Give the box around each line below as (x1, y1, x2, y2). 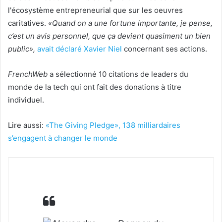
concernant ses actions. (122, 44, 207, 54)
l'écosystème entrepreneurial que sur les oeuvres (8, 5, 183, 15)
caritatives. (8, 18, 48, 28)
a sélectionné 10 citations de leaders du (48, 69, 188, 79)
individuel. (8, 95, 46, 105)
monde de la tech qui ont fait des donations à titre (8, 82, 181, 92)
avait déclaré (37, 44, 82, 54)
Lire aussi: (8, 120, 46, 130)
